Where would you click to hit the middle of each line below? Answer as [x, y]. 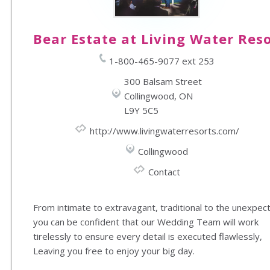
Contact [164, 172]
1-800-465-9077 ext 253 [162, 61]
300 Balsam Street [163, 81]
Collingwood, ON [158, 96]
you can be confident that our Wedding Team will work [146, 222]
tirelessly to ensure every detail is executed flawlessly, [148, 236]
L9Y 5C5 [141, 110]
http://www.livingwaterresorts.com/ [164, 131]
